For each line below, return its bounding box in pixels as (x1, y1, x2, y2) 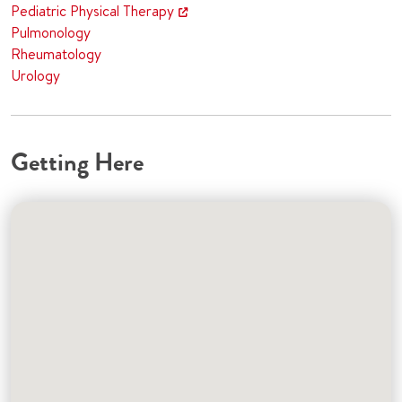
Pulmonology (11, 22, 91, 42)
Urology (11, 66, 60, 85)
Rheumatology (11, 44, 101, 64)
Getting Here (11, 146, 144, 179)
